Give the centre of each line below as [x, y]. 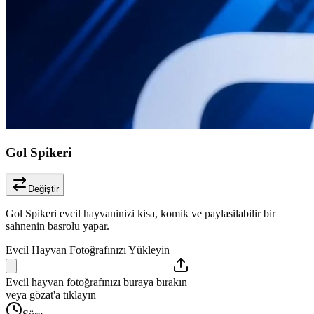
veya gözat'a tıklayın [51, 295]
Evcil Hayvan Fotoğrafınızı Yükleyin [88, 250]
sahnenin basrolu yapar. [57, 226]
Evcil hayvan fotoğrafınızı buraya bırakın [96, 282]
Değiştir [43, 189]
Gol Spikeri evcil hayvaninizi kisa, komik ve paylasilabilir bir [141, 214]
